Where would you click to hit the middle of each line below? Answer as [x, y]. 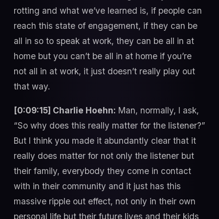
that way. [32, 86]
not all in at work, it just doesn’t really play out [104, 71]
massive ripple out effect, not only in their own [105, 201]
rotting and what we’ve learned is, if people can [108, 10]
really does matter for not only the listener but [104, 156]
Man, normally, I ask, [157, 110]
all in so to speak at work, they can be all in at [104, 41]
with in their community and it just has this [97, 186]
